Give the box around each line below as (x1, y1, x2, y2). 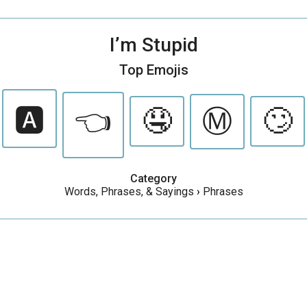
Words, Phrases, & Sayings (64, 185, 194, 198)
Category (130, 172, 177, 185)
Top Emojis (119, 62, 188, 78)
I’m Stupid (109, 34, 198, 56)
